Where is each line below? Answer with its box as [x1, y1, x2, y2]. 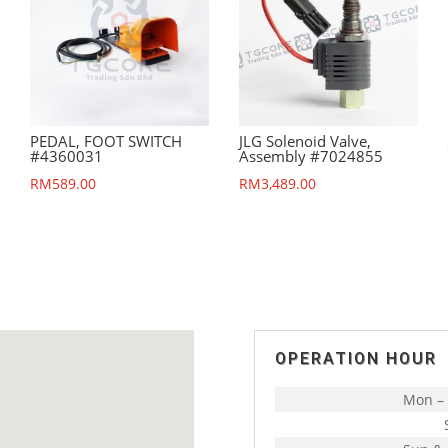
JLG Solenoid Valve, [239, 130, 372, 151]
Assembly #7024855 [239, 145, 384, 166]
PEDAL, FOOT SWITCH [30, 130, 183, 151]
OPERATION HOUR [274, 348, 437, 368]
